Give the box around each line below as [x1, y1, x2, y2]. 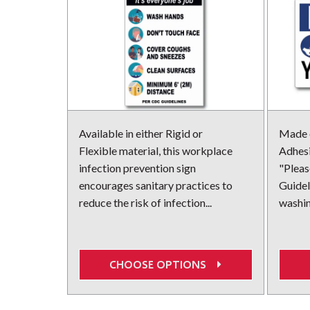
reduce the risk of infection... [79, 196, 212, 210]
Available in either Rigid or [79, 127, 203, 140]
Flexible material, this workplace [79, 144, 232, 158]
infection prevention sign [79, 161, 196, 175]
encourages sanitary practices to [79, 179, 232, 192]
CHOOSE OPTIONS [109, 257, 212, 271]
